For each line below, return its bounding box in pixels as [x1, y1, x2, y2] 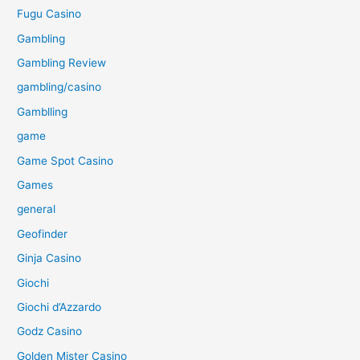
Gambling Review [17, 55, 107, 69]
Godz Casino [17, 325, 83, 338]
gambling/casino [17, 80, 102, 94]
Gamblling [17, 104, 68, 118]
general [17, 202, 56, 216]
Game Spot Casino [17, 153, 114, 167]
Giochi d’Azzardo [17, 300, 102, 313]
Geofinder [17, 227, 68, 240]
